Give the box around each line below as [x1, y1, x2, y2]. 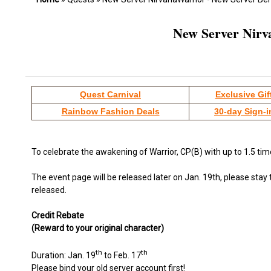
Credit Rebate [31, 211, 84, 220]
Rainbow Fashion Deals [61, 106, 160, 116]
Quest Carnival [80, 90, 141, 99]
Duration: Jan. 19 [31, 250, 96, 260]
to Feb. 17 [102, 250, 141, 260]
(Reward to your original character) [31, 223, 164, 233]
